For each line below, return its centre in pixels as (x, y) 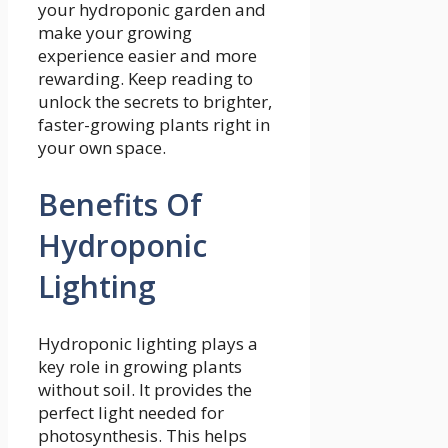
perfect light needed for (131, 412)
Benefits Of (120, 205)
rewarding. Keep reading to (145, 79)
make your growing (115, 33)
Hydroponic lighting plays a (148, 343)
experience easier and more (147, 56)
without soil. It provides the (145, 389)
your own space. (102, 148)
